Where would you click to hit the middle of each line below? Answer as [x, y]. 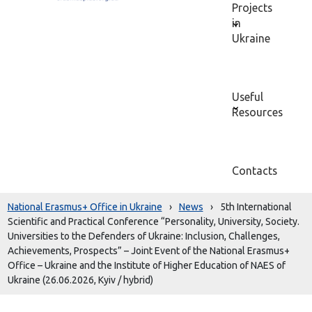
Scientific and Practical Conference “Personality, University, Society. [153, 221]
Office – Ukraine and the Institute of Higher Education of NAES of [146, 265]
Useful [248, 97]
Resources [258, 112]
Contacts [255, 171]
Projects [252, 8]
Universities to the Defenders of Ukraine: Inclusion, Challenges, [143, 236]
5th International [256, 207]
